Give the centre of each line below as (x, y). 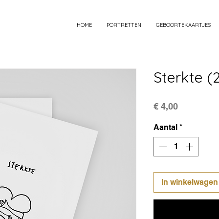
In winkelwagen (190, 182)
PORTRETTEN (124, 25)
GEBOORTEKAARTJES (183, 25)
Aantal (165, 127)
